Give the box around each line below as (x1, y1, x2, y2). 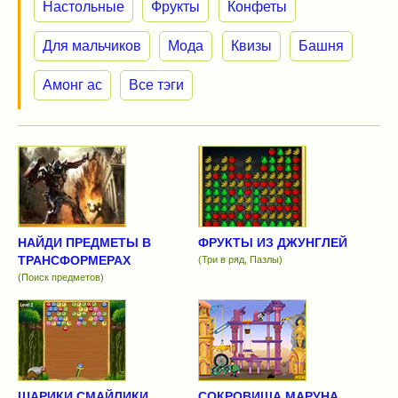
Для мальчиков (43, 38, 141, 53)
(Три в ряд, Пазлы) (197, 254, 283, 266)
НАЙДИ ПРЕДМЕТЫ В (18, 235, 151, 251)
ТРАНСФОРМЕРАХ (18, 253, 131, 268)
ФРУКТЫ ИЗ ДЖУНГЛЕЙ (197, 235, 347, 251)
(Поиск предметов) (18, 272, 104, 283)
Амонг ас (43, 77, 102, 92)
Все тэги (129, 77, 185, 92)
